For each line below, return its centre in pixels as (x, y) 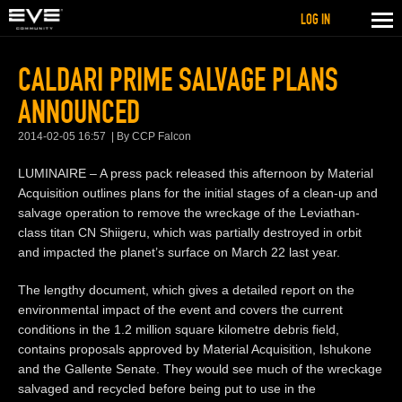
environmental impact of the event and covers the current (180, 309)
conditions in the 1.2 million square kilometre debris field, (179, 329)
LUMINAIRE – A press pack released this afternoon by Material (196, 173)
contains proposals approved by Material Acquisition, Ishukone (195, 349)
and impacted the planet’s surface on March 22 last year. (179, 252)
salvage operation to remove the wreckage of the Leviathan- (189, 212)
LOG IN (315, 19)
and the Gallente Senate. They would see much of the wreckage (200, 368)
